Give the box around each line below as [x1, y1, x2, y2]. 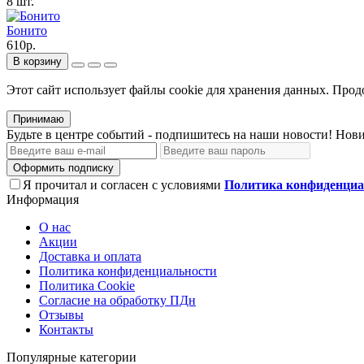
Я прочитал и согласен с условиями [23, 177, 224, 192]
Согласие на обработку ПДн [39, 292, 196, 307]
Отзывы [39, 307, 84, 322]
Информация [6, 192, 79, 206]
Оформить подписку [13, 161, 114, 174]
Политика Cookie [39, 278, 135, 292]
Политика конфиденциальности [39, 263, 217, 278]
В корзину [13, 54, 62, 67]
